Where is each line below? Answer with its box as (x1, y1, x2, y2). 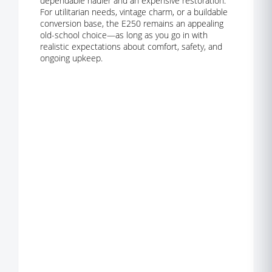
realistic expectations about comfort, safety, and (40, 41, 222, 52)
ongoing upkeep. (40, 52, 103, 64)
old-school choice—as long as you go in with (40, 29, 208, 41)
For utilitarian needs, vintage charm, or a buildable (40, 6, 228, 18)
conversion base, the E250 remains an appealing (40, 18, 223, 29)
